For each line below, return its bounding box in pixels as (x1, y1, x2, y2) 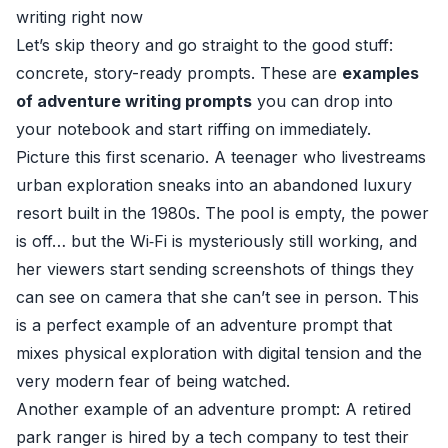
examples (342, 63, 419, 83)
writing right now (16, 7, 143, 27)
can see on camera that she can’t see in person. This (16, 287, 419, 307)
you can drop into (252, 91, 393, 111)
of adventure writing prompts (16, 91, 252, 111)
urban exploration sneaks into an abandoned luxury (16, 175, 412, 195)
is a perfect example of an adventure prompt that (16, 315, 392, 335)
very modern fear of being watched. (16, 371, 290, 391)
